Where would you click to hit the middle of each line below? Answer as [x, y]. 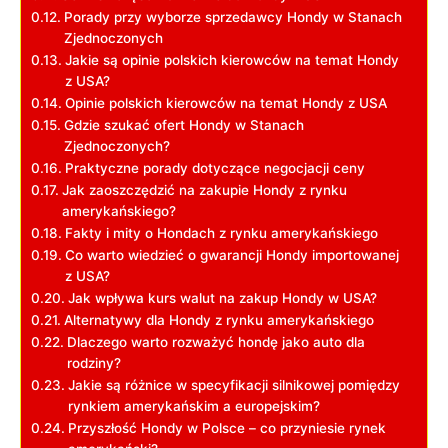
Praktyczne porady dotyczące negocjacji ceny [214, 167]
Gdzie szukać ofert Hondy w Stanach [183, 124]
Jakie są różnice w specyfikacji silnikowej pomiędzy [233, 384]
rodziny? [93, 362]
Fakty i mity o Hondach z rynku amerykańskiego [221, 232]
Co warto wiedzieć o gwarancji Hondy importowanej [231, 254]
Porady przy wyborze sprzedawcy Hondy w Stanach [232, 16]
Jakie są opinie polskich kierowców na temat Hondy [231, 59]
